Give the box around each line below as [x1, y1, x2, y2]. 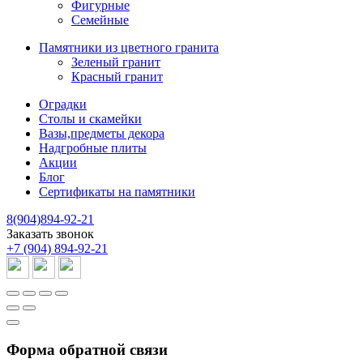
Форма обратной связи [6, 341, 168, 359]
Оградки [39, 97, 87, 112]
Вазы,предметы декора [39, 126, 164, 141]
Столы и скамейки [39, 112, 142, 126]
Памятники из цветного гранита [39, 41, 219, 55]
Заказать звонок [6, 227, 94, 241]
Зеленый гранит [71, 55, 160, 70]
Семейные [71, 13, 129, 28]
